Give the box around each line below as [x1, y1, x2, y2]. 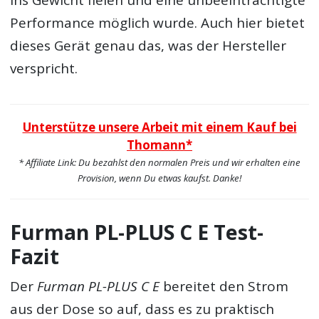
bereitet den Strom [159, 277, 289, 296]
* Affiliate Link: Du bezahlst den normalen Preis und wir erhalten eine [19, 156, 300, 169]
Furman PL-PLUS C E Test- [10, 218, 264, 246]
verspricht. [10, 59, 78, 78]
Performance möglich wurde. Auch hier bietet [10, 14, 305, 33]
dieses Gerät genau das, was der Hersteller [10, 36, 287, 56]
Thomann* [127, 137, 192, 154]
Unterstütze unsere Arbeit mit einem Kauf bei [22, 119, 297, 136]
